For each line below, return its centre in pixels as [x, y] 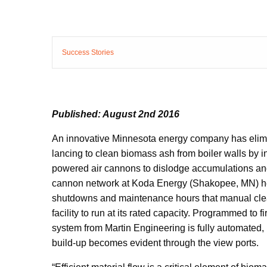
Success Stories [88, 52]
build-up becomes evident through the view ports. [155, 243]
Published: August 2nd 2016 [116, 114]
